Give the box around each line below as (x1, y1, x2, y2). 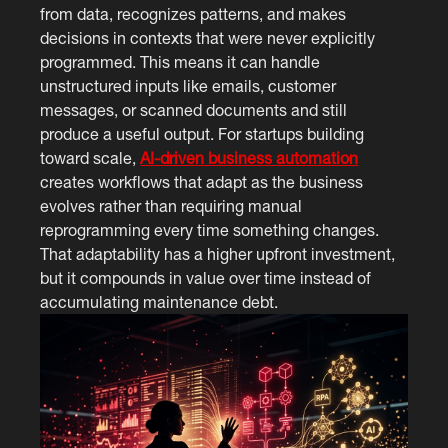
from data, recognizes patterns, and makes (40, 4, 347, 23)
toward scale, (40, 148, 141, 167)
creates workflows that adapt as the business (40, 172, 364, 191)
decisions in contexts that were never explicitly (40, 28, 376, 47)
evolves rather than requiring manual (40, 196, 303, 215)
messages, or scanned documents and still (40, 100, 348, 119)
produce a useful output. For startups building (40, 124, 365, 143)
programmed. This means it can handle (40, 52, 321, 71)
